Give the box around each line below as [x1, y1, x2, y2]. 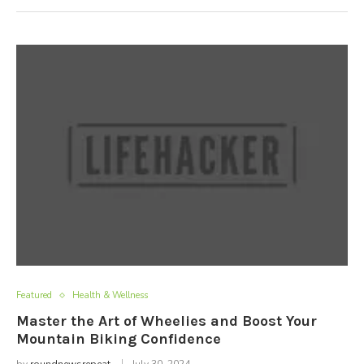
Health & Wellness [72, 289, 148, 301]
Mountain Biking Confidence [16, 330, 221, 348]
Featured [16, 289, 52, 301]
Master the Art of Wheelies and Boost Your [16, 312, 317, 330]
